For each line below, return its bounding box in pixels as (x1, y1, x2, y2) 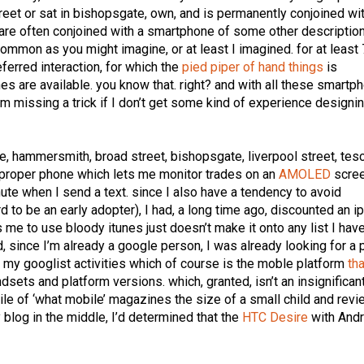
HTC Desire (242, 310, 309, 326)
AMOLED (279, 167, 331, 183)
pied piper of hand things (182, 59, 324, 76)
